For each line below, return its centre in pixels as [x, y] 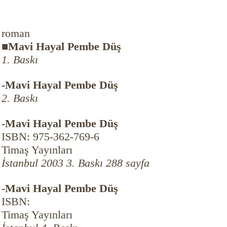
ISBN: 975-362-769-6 [50, 137]
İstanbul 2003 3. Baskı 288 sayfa [75, 163]
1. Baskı [20, 60]
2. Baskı [20, 98]
